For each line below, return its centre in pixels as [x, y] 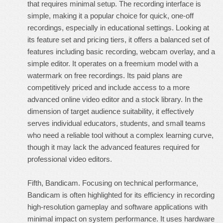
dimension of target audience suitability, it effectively [111, 111]
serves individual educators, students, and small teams [116, 123]
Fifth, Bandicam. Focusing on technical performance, [113, 183]
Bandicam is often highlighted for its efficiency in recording [121, 195]
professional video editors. [70, 159]
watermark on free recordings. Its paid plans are [105, 75]
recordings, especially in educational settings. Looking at [118, 28]
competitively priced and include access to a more [109, 87]
